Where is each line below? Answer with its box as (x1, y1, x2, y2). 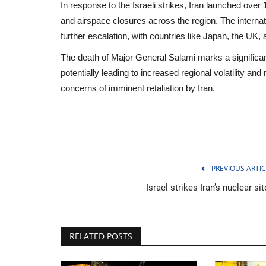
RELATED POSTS (69, 230, 132, 242)
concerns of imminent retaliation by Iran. (61, 83, 215, 93)
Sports (105, 201, 125, 211)
